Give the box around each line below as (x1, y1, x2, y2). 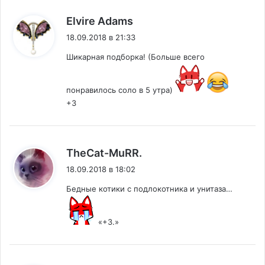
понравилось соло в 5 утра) (66, 85, 175, 95)
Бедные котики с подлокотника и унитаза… (66, 184, 232, 194)
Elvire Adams (66, 15, 133, 28)
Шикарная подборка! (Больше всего (66, 52, 205, 62)
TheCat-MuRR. (66, 147, 142, 160)
